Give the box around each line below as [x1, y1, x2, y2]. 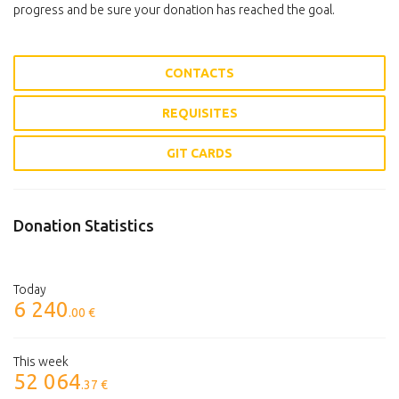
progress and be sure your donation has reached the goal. [13, 3, 335, 17]
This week [13, 354, 69, 369]
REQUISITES [161, 106, 238, 120]
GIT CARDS [167, 146, 232, 160]
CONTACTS [165, 66, 234, 80]
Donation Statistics [13, 216, 154, 234]
